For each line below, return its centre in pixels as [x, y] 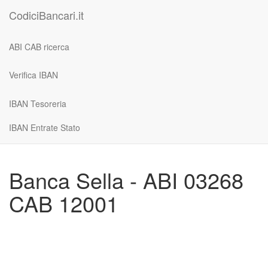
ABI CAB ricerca [39, 46]
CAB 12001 [64, 203]
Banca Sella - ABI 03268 [126, 180]
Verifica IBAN [33, 75]
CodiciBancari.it [46, 15]
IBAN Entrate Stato [45, 127]
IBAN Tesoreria [38, 103]
